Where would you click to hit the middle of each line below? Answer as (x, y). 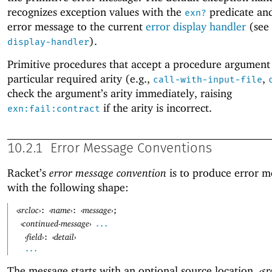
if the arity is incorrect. (156, 108)
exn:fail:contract (54, 109)
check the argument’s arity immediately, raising (120, 93)
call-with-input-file (208, 80)
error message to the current (76, 26)
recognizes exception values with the (96, 12)
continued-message (56, 223)
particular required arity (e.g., (80, 79)
